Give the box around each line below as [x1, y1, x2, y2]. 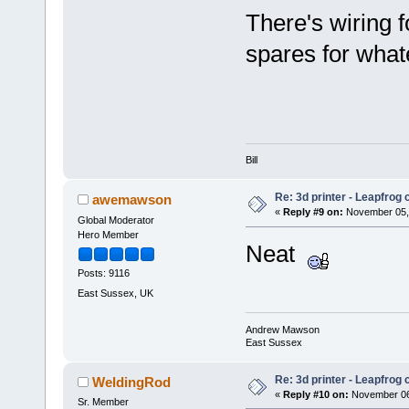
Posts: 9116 [77, 267, 130, 279]
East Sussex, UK [77, 287, 153, 299]
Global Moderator [77, 215, 154, 226]
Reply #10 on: [282, 388, 349, 400]
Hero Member [77, 229, 139, 241]
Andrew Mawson [245, 323, 320, 335]
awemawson [92, 192, 173, 208]
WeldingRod [92, 373, 172, 390]
